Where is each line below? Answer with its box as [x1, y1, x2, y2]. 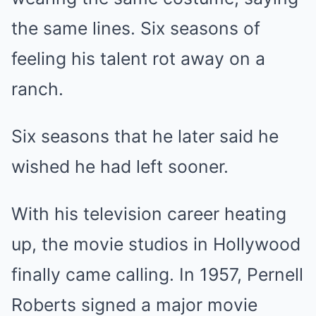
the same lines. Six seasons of [11, 18, 260, 39]
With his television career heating [11, 203, 286, 225]
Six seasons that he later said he [11, 126, 279, 147]
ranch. [11, 78, 63, 100]
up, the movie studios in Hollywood [11, 233, 300, 255]
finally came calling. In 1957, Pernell [11, 264, 303, 286]
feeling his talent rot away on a [11, 48, 265, 70]
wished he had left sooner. [11, 156, 229, 178]
